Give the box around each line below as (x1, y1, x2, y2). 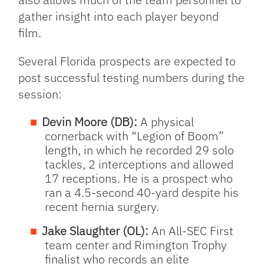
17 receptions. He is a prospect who (45, 170, 233, 187)
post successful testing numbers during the (18, 70, 245, 86)
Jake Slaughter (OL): (42, 223, 149, 239)
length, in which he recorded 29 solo (45, 142, 235, 159)
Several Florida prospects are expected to (18, 53, 236, 70)
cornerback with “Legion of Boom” (45, 128, 225, 144)
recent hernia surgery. (45, 199, 163, 215)
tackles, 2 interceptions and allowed (45, 156, 234, 173)
